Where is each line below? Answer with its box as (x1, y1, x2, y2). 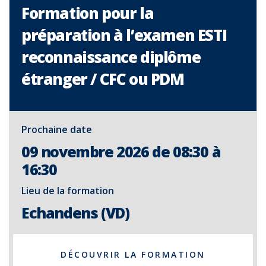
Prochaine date (21, 123, 92, 136)
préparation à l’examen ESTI (21, 24, 227, 46)
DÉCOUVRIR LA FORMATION (61, 249, 205, 260)
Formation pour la (21, 2, 154, 24)
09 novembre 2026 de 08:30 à (21, 141, 221, 161)
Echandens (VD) (21, 202, 129, 223)
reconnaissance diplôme (21, 46, 201, 68)
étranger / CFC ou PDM (21, 68, 184, 90)
